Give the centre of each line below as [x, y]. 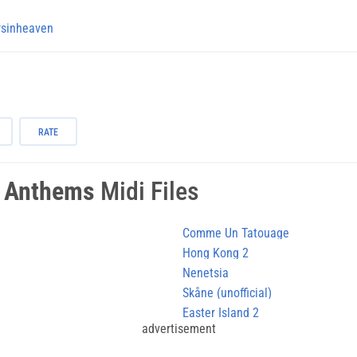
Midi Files [147, 191]
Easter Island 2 [221, 312]
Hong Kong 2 [216, 253]
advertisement [178, 328]
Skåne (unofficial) [227, 292]
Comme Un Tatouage [236, 233]
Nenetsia [206, 273]
